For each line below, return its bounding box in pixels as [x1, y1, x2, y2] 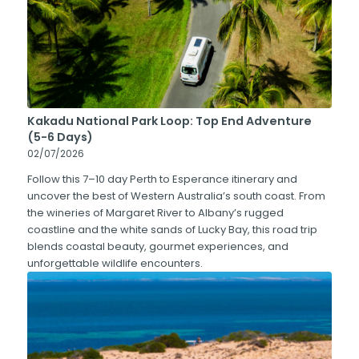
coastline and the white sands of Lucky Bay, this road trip [26, 221, 317, 237]
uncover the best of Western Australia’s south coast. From [26, 188, 325, 204]
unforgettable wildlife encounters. [26, 255, 203, 271]
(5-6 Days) [26, 128, 93, 145]
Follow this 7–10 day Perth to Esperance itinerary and [26, 171, 297, 187]
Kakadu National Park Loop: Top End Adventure [26, 112, 312, 129]
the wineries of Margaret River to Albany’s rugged [26, 204, 284, 220]
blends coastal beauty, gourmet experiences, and [26, 238, 288, 254]
